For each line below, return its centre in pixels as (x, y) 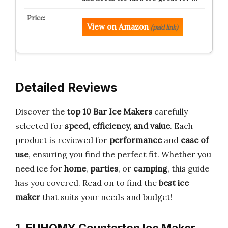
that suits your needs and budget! (106, 197)
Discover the (41, 111)
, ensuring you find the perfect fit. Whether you (120, 154)
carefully (170, 111)
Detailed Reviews (66, 87)
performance (136, 140)
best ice (174, 183)
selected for (40, 126)
